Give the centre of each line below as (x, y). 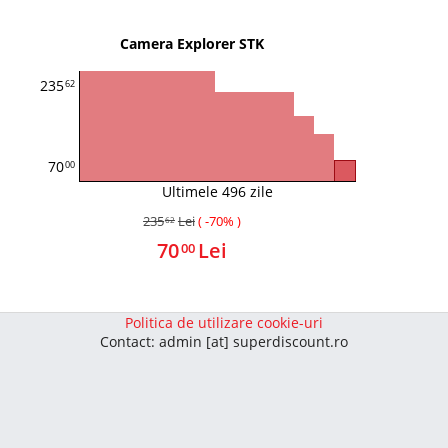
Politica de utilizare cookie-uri (224, 322)
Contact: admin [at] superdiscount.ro (224, 341)
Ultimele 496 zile (217, 191)
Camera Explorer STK (192, 43)
